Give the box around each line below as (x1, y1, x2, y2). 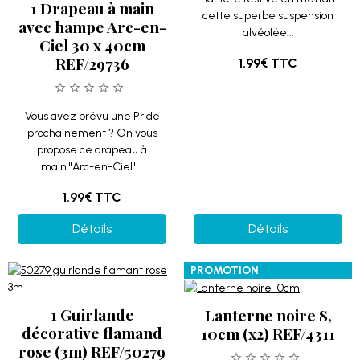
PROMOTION (190, 264, 259, 277)
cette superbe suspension (202, 9, 333, 22)
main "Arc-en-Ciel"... (41, 160, 143, 174)
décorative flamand (22, 322, 162, 343)
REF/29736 (55, 53, 129, 74)
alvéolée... (242, 26, 294, 39)
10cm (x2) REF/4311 (201, 323, 335, 344)
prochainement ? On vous (27, 126, 157, 140)
